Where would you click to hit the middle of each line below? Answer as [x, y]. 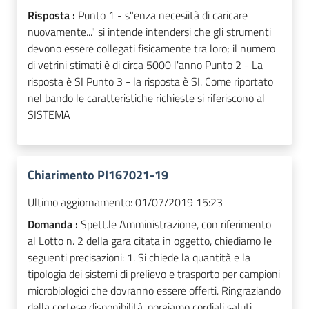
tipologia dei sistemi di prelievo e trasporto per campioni [154, 274]
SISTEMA [49, 115]
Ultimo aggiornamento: [80, 202]
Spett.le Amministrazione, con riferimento [176, 225]
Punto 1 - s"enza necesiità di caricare [163, 16]
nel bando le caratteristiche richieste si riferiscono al [146, 98]
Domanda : [54, 225]
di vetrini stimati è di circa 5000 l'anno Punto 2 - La [145, 65]
